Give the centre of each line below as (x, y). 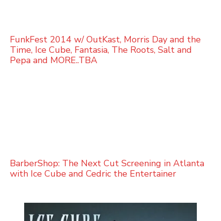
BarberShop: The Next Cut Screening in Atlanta (107, 164)
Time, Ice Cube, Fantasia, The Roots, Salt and (101, 50)
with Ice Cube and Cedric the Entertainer (93, 174)
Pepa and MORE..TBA (54, 60)
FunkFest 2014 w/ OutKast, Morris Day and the (105, 39)
